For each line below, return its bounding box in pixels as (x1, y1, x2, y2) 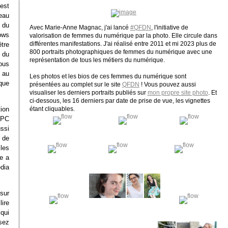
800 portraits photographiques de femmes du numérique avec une (29, 48, 212, 55)
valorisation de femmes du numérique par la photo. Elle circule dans (29, 32, 217, 39)
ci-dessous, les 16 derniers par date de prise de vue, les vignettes (29, 97, 210, 104)
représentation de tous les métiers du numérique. (29, 56, 165, 63)
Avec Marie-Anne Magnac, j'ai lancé (29, 24, 130, 31)
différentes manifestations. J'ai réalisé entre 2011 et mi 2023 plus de (29, 40, 216, 47)
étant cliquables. (29, 105, 75, 112)
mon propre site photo (147, 89, 208, 96)
